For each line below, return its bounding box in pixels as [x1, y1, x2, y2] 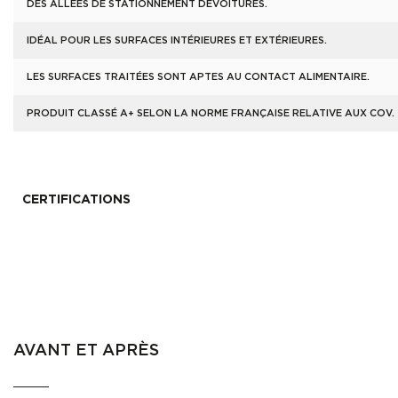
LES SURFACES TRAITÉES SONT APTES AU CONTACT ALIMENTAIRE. [27, 72, 370, 82]
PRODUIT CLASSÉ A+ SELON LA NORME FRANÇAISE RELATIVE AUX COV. [27, 108, 394, 118]
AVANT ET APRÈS [13, 343, 159, 359]
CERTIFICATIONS [22, 194, 131, 206]
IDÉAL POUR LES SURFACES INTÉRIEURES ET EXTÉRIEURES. [27, 36, 327, 45]
